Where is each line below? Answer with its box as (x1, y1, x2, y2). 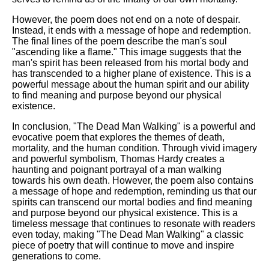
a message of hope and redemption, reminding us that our (12, 186, 256, 196)
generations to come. (12, 250, 101, 261)
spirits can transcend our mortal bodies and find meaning (12, 196, 252, 207)
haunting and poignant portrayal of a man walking (12, 164, 222, 175)
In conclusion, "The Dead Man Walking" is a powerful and (12, 121, 256, 131)
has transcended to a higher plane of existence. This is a (12, 68, 251, 79)
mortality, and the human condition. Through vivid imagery (12, 142, 257, 153)
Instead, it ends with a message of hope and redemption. (12, 25, 251, 35)
